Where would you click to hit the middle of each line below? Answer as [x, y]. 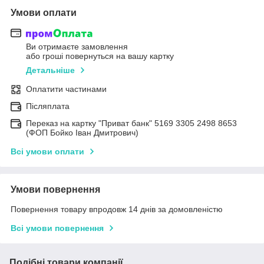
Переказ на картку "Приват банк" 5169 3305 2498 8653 [131, 123]
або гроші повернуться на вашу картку [100, 56]
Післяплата [48, 106]
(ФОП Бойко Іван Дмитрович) [82, 133]
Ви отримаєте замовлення [77, 47]
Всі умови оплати [47, 152]
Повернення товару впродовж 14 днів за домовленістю [117, 209]
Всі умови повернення [57, 228]
